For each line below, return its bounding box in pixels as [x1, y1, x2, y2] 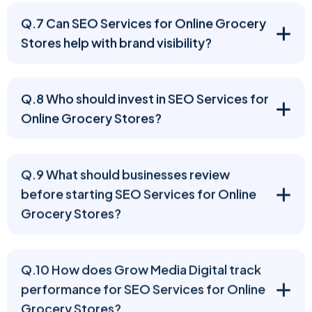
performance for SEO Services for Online [21, 279, 265, 295]
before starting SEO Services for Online [21, 185, 256, 201]
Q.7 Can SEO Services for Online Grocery [21, 15, 266, 31]
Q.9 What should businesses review [21, 165, 230, 181]
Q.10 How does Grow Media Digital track [21, 260, 261, 276]
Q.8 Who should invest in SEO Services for [21, 90, 269, 106]
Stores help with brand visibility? [21, 34, 212, 50]
